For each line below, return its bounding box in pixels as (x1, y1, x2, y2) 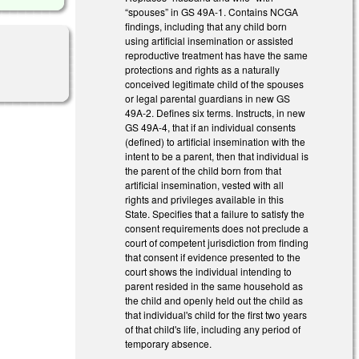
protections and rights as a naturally (125, 62, 280, 76)
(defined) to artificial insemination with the (125, 134, 306, 148)
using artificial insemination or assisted (125, 33, 294, 47)
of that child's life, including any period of (125, 321, 301, 336)
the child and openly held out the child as (125, 292, 304, 307)
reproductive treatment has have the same (125, 47, 309, 62)
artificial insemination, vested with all (125, 177, 284, 192)
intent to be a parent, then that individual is (125, 148, 309, 163)
